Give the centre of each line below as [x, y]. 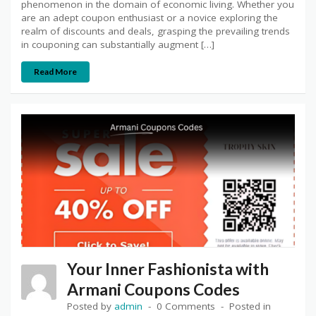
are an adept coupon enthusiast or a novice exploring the [150, 18]
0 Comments [186, 306]
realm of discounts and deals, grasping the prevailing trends [156, 31]
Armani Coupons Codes [153, 289]
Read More [55, 72]
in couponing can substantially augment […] [118, 45]
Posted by [91, 306]
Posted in [250, 306]
